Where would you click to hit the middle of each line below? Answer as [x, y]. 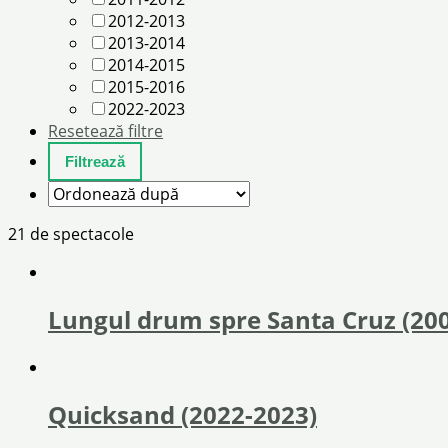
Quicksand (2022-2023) [182, 414]
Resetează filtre [105, 131]
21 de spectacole [71, 234]
